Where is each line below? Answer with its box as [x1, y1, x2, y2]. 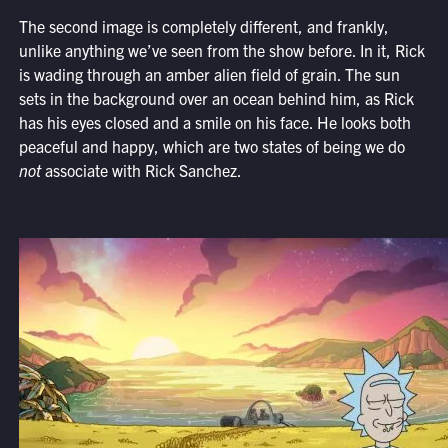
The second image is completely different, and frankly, [18, 16, 389, 37]
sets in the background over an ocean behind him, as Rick [18, 88, 414, 109]
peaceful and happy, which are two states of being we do [18, 136, 405, 157]
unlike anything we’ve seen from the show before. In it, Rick [18, 40, 425, 61]
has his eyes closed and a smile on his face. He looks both [18, 112, 411, 133]
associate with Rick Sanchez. [40, 160, 242, 181]
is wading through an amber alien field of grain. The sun [18, 64, 400, 85]
